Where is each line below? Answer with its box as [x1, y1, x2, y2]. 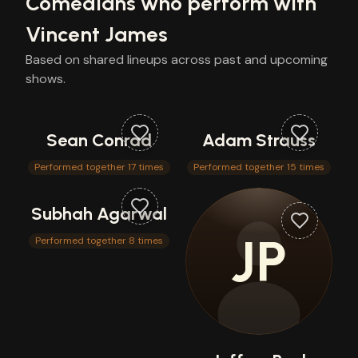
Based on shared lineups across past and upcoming [26, 51, 328, 68]
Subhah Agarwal [31, 203, 167, 225]
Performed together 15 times [193, 161, 324, 173]
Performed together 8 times [35, 234, 163, 247]
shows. [26, 70, 66, 87]
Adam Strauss [202, 129, 316, 151]
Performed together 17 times [34, 161, 164, 173]
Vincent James [26, 22, 168, 47]
